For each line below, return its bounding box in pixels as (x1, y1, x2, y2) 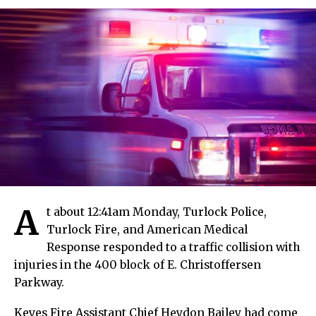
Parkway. (14, 275, 64, 289)
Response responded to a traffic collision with (47, 240, 300, 254)
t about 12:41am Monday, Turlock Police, (47, 205, 267, 219)
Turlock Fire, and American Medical (47, 222, 248, 236)
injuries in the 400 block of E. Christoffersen (14, 257, 261, 272)
